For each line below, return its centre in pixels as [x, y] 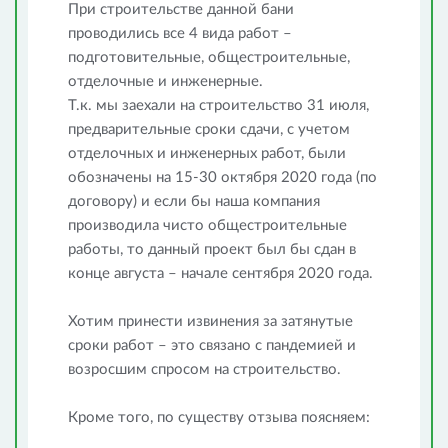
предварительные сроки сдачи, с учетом [209, 129]
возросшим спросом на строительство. [204, 369]
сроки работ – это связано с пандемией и [212, 345]
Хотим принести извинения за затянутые [210, 321]
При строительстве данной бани [181, 9]
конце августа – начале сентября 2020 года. [220, 273]
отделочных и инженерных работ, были [207, 153]
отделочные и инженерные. [165, 81]
